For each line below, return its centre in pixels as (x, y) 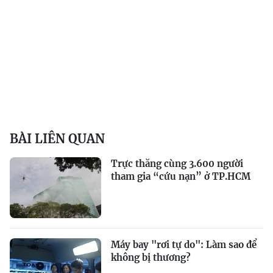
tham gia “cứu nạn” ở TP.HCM (181, 176)
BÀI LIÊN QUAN (57, 139)
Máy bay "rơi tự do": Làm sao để (184, 245)
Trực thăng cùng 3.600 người (177, 164)
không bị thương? (151, 257)
